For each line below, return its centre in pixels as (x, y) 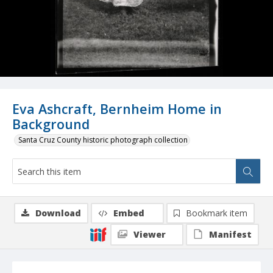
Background (51, 124)
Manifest (230, 235)
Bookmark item (217, 213)
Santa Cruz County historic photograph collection (103, 140)
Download (58, 213)
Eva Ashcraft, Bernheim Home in (117, 109)
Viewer (150, 235)
